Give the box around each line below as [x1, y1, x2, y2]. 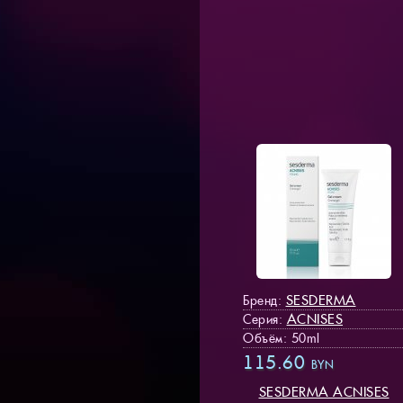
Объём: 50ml [243, 329, 320, 346]
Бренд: [243, 291, 286, 309]
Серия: [243, 310, 287, 327]
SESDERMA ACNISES [258, 382, 390, 400]
